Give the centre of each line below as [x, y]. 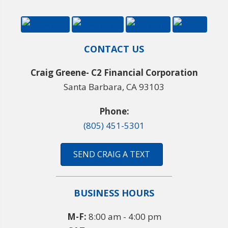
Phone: [114, 111]
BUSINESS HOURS [114, 193]
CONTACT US [114, 49]
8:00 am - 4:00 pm [124, 217]
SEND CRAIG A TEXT [111, 154]
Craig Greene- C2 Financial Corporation [114, 73]
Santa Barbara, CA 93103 [114, 87]
